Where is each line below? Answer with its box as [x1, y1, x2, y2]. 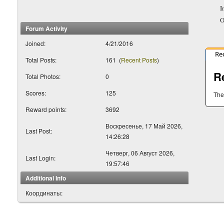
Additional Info [25, 173, 66, 182]
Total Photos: [25, 72, 60, 80]
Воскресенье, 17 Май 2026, [105, 121, 182, 130]
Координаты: [25, 188, 62, 197]
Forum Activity [25, 24, 67, 33]
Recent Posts [120, 55, 157, 64]
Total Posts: [25, 55, 56, 64]
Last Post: [25, 126, 52, 135]
